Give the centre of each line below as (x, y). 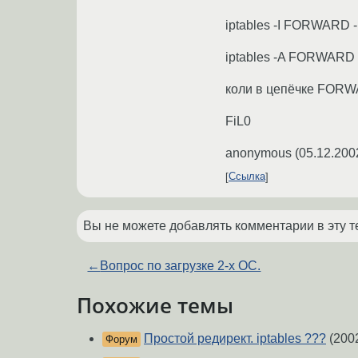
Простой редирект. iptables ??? (235, 339)
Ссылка (247, 177)
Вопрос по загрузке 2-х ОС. (181, 265)
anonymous (259, 153)
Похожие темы (155, 305)
